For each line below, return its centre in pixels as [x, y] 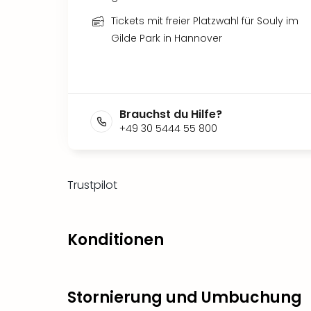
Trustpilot [92, 185]
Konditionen [116, 240]
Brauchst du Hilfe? [171, 114]
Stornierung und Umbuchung [185, 297]
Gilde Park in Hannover [167, 38]
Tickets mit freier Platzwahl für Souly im [205, 21]
